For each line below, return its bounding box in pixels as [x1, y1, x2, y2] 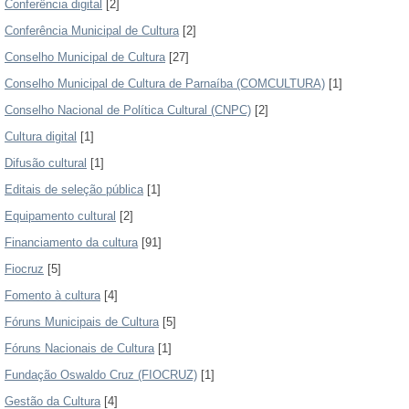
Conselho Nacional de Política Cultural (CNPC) [5, 103, 251, 117]
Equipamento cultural [5, 209, 116, 223]
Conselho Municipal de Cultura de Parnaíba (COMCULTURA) [5, 77, 325, 90]
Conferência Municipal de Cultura [5, 24, 179, 37]
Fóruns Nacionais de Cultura [5, 341, 154, 355]
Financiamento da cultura [5, 236, 138, 249]
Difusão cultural [5, 156, 87, 170]
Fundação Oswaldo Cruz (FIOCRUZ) [5, 368, 197, 382]
